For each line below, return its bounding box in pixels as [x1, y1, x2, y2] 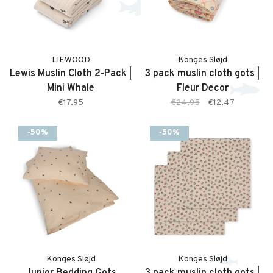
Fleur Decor [176, 82, 229, 94]
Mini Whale [47, 82, 94, 94]
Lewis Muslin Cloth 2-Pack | [10, 68, 132, 80]
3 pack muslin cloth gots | [145, 68, 260, 80]
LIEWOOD [51, 55, 90, 65]
